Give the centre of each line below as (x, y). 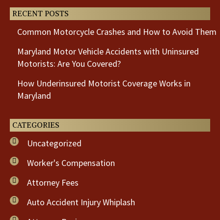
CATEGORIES (36, 125)
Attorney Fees (53, 182)
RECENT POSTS (41, 14)
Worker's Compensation (71, 163)
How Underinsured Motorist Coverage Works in (104, 83)
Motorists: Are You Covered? (69, 64)
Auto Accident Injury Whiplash (81, 202)
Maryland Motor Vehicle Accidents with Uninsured (108, 51)
